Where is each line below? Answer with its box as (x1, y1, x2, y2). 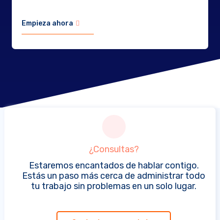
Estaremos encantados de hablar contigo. (28, 160, 199, 171)
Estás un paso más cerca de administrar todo (22, 170, 206, 181)
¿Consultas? (88, 144, 139, 155)
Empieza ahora (21, 19, 73, 27)
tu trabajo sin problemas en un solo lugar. (31, 181, 197, 192)
